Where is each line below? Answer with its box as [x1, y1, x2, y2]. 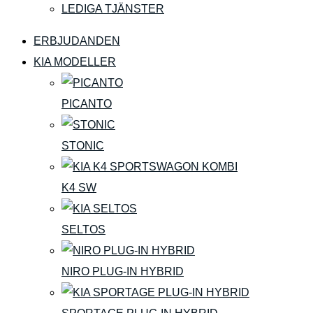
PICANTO [61, 98, 112, 110]
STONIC [61, 140, 104, 152]
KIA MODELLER [34, 56, 116, 68]
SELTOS [61, 224, 105, 235]
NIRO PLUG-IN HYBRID [61, 265, 184, 277]
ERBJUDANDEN [34, 35, 120, 47]
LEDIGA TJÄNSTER [61, 3, 164, 15]
